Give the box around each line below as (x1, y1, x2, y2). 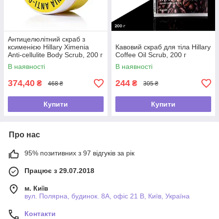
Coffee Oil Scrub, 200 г (115, 51, 186, 59)
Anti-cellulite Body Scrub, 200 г (8, 51, 103, 59)
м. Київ (24, 184, 48, 193)
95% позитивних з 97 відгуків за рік (24, 149, 134, 157)
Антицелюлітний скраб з (8, 35, 85, 44)
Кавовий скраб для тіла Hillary (115, 43, 211, 51)
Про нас (9, 131, 40, 139)
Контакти (24, 210, 56, 218)
